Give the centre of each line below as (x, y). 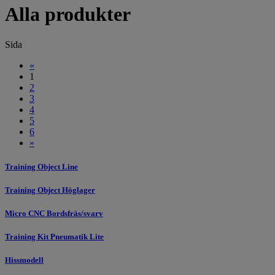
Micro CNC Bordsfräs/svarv (54, 214)
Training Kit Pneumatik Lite (54, 237)
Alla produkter (68, 14)
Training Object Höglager (50, 190)
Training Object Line (41, 166)
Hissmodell (24, 260)
